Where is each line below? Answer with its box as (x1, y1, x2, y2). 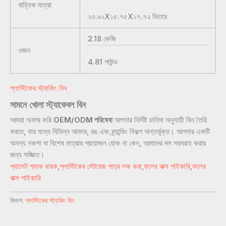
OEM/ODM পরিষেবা (53, 115, 112, 125)
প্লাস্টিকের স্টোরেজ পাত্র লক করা (60, 161, 142, 171)
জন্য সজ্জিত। (10, 150, 44, 159)
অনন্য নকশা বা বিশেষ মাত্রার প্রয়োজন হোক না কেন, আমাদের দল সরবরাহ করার (10, 138, 206, 148)
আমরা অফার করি (10, 115, 53, 125)
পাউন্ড (104, 58, 118, 67)
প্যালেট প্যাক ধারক (10, 161, 58, 171)
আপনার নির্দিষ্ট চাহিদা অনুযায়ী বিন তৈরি (112, 115, 207, 125)
